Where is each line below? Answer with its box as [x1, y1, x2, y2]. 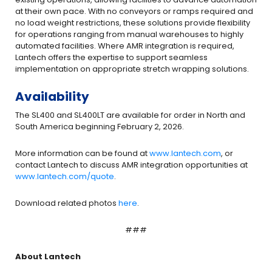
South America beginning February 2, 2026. [15, 121, 184, 132]
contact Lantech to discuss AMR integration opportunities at [15, 159, 248, 171]
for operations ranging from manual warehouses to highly [15, 29, 243, 40]
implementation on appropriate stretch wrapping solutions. [15, 63, 249, 75]
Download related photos [15, 197, 118, 209]
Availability [15, 88, 89, 105]
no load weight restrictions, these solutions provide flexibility [15, 17, 250, 29]
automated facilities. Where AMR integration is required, [15, 40, 234, 52]
